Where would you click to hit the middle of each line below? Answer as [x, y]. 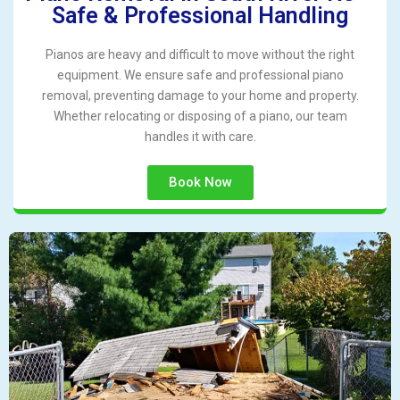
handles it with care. [200, 136]
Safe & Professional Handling [200, 15]
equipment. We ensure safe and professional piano [200, 75]
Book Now [200, 182]
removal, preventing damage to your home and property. [200, 95]
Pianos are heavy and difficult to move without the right [200, 54]
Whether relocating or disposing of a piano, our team [200, 116]
